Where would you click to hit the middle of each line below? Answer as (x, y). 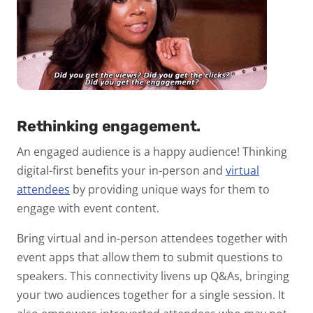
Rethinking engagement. (109, 126)
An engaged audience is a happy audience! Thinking (152, 151)
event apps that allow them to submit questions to (150, 257)
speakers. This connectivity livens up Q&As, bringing (153, 276)
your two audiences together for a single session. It (151, 294)
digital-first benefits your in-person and (121, 170)
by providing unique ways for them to (170, 189)
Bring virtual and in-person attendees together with (152, 238)
